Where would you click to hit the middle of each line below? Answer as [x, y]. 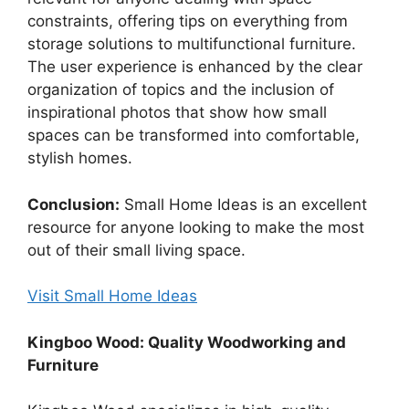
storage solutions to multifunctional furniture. [192, 44]
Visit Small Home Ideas [112, 296]
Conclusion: [73, 204]
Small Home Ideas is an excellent [243, 204]
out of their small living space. [136, 250]
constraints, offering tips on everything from [188, 21]
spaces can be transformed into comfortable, [194, 136]
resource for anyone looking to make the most [196, 227]
